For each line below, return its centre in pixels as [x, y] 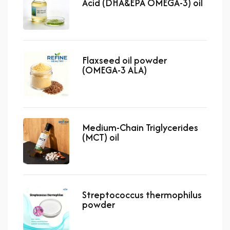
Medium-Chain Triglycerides [140, 127]
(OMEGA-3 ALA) [114, 70]
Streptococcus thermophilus [142, 195]
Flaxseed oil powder [124, 60]
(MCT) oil [101, 137]
